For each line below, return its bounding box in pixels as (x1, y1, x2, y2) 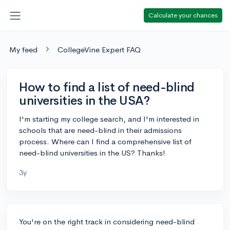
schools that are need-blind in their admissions (19, 125, 182, 135)
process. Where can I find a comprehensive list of (19, 136, 191, 146)
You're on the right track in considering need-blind (19, 216, 195, 226)
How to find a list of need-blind (19, 79, 195, 95)
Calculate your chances (148, 10, 218, 20)
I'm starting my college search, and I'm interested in (19, 113, 199, 124)
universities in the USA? (19, 92, 150, 108)
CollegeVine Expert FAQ (57, 44, 141, 54)
